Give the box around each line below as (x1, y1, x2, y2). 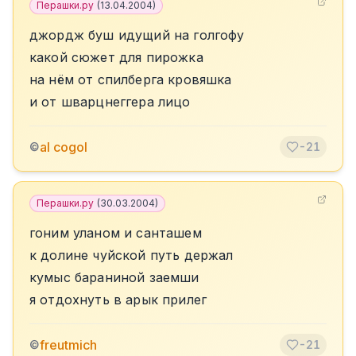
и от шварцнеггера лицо (29, 94, 191, 110)
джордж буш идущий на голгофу (29, 27, 245, 43)
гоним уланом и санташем (29, 225, 202, 241)
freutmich (40, 337, 97, 353)
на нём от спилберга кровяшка (29, 72, 232, 87)
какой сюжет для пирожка (29, 49, 203, 65)
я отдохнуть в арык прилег (29, 292, 207, 308)
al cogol (40, 139, 87, 155)
